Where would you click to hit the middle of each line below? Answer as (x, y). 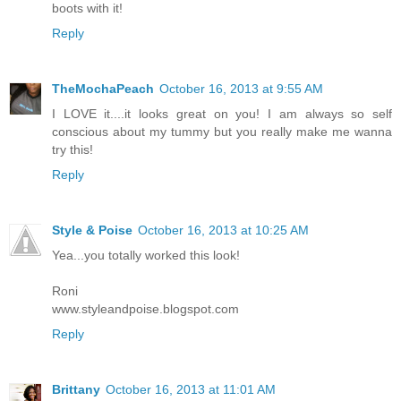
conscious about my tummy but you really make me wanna (222, 131)
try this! (73, 149)
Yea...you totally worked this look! (146, 255)
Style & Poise (92, 230)
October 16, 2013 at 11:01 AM (191, 389)
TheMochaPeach (103, 88)
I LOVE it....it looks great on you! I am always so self (222, 113)
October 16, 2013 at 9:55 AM (241, 88)
